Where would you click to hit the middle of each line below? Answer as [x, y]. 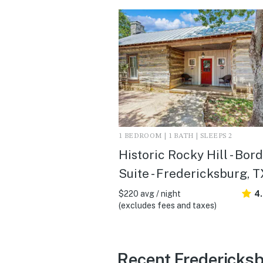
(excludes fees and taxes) [168, 205]
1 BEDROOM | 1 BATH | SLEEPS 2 [176, 136]
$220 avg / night [150, 193]
